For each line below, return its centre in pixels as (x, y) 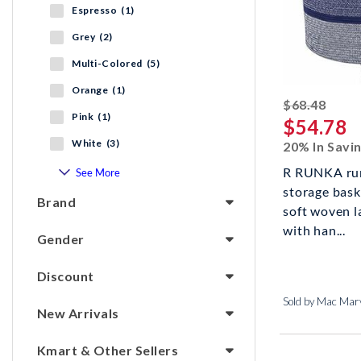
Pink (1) (91, 117)
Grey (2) (92, 37)
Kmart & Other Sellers (108, 351)
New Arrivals (78, 313)
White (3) (95, 143)
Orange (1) (99, 90)
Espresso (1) (103, 10)
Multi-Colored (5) (116, 64)
